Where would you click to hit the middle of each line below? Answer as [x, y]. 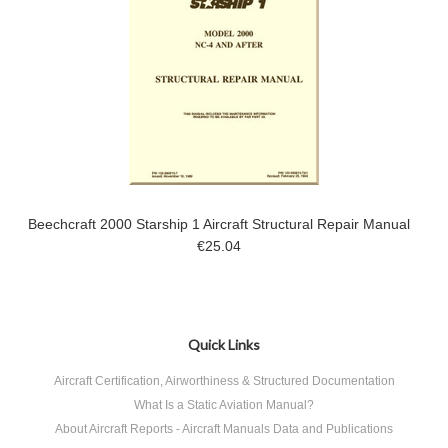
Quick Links [224, 344]
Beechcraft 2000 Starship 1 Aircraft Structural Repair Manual [219, 224]
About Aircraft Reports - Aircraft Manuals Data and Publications [224, 429]
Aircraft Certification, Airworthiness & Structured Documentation [224, 381]
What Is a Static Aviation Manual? [224, 405]
